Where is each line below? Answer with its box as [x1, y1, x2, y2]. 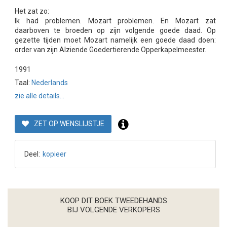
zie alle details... [15, 92, 64, 100]
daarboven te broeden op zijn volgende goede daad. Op [15, 26, 216, 35]
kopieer [42, 149, 66, 158]
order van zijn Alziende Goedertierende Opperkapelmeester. [15, 46, 206, 54]
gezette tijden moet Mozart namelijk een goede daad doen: [15, 36, 216, 45]
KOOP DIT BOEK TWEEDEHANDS [60, 196, 167, 206]
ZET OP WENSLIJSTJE [34, 120, 104, 128]
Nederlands [31, 79, 68, 87]
